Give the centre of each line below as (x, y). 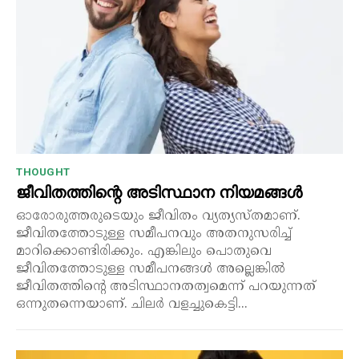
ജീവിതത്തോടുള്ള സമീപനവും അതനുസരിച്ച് (154, 234)
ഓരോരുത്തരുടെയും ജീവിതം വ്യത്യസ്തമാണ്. (158, 217)
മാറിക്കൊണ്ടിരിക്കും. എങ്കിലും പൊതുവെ (144, 252)
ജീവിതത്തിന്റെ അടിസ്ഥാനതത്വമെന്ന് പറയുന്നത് (166, 287)
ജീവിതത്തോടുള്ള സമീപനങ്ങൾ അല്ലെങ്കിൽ (151, 270)
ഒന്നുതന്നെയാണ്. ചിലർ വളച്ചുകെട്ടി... (132, 305)
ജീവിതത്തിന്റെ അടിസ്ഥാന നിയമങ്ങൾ (159, 193)
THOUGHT (43, 172)
